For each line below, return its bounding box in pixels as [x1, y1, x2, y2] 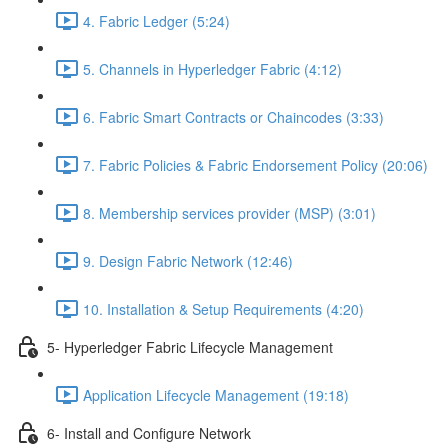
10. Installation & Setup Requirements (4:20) [83, 298, 364, 319]
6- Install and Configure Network [47, 422, 251, 443]
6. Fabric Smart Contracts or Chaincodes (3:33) [83, 106, 384, 127]
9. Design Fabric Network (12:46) [83, 250, 293, 271]
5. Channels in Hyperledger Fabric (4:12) [83, 58, 342, 79]
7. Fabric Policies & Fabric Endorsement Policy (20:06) [83, 154, 428, 175]
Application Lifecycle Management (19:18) [83, 384, 349, 405]
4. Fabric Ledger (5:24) [83, 10, 230, 31]
